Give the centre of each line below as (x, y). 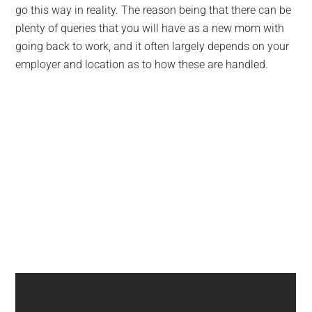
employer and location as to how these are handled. (142, 64)
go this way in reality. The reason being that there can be (154, 10)
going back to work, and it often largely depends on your (153, 46)
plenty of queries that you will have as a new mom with (150, 28)
